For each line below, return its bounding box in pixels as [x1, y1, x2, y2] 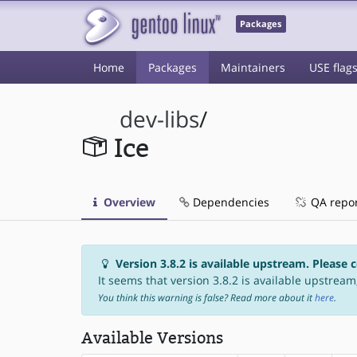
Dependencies [190, 194, 269, 210]
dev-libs [120, 104, 200, 134]
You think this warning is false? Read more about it [98, 291, 315, 304]
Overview [100, 194, 155, 210]
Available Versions [81, 328, 223, 347]
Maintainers [221, 60, 285, 75]
